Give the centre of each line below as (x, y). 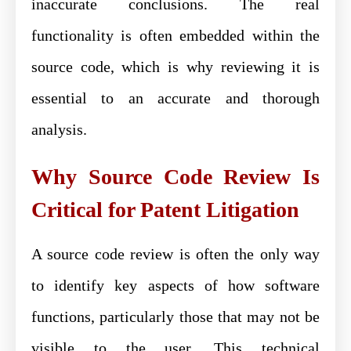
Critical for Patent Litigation (165, 209)
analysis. (59, 129)
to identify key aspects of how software (175, 285)
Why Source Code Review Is (175, 176)
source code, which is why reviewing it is (175, 66)
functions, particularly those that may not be (175, 316)
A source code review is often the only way (175, 253)
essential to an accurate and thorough (175, 98)
